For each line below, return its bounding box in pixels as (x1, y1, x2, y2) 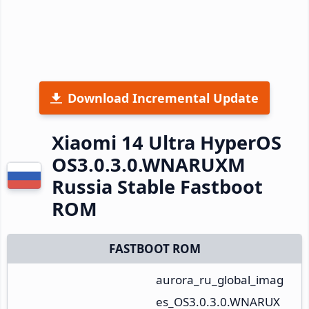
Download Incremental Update (68, 89, 259, 106)
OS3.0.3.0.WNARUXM (52, 151, 246, 177)
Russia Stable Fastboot (52, 173, 263, 199)
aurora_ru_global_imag (156, 271, 283, 288)
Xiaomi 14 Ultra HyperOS (52, 129, 281, 155)
